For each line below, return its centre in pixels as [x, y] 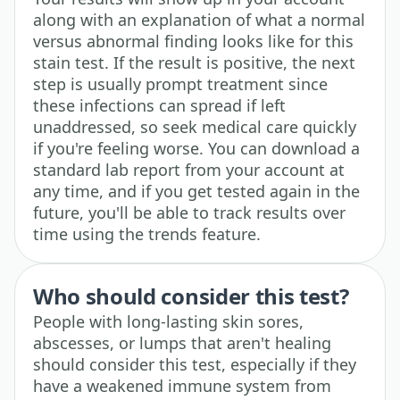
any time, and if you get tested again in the [196, 192]
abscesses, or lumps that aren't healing [182, 343]
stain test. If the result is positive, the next [194, 63]
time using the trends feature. [147, 234]
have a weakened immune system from [182, 386]
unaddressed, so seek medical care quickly [195, 127]
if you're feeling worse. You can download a [196, 149]
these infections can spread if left [159, 106]
